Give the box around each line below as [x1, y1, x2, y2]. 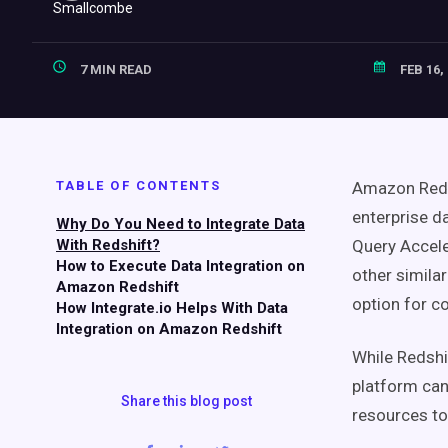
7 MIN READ [77, 62, 152, 77]
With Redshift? [56, 236, 160, 254]
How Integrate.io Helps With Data [56, 299, 288, 317]
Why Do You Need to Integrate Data [56, 215, 305, 233]
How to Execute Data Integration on [56, 257, 305, 275]
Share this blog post [120, 393, 252, 409]
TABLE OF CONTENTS [56, 178, 222, 193]
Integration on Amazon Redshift [56, 320, 282, 338]
